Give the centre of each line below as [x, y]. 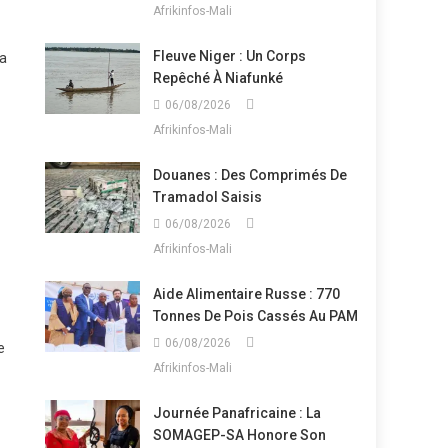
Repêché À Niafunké [217, 78]
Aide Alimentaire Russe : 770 [246, 294]
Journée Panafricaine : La [236, 413]
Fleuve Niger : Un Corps [229, 56]
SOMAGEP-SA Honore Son [239, 435]
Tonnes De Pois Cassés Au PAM [255, 316]
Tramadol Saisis [207, 197]
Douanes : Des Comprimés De [249, 175]
